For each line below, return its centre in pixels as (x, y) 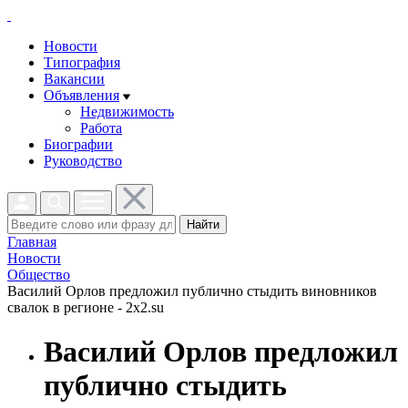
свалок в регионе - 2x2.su (86, 307)
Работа (101, 128)
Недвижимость (127, 112)
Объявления (82, 95)
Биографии (78, 144)
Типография (82, 62)
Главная (32, 242)
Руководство (83, 161)
